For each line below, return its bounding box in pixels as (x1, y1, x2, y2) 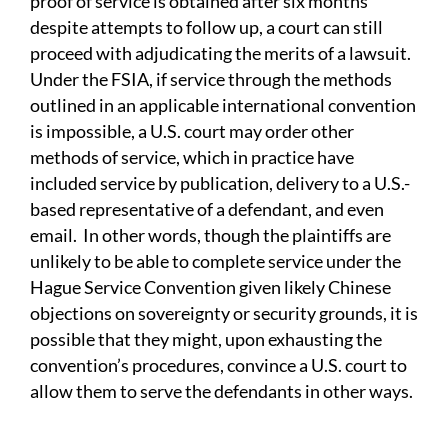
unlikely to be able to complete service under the (30, 250, 401, 273)
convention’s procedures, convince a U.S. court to (30, 354, 407, 377)
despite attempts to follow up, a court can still (30, 16, 383, 39)
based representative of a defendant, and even (30, 198, 384, 221)
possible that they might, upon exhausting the (30, 328, 382, 351)
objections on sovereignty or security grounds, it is (30, 302, 418, 325)
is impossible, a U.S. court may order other (30, 120, 354, 143)
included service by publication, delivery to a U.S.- (30, 172, 410, 195)
